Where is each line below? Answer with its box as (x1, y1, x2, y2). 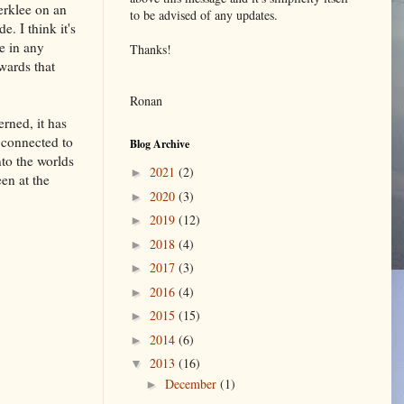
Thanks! (130, 40, 171, 58)
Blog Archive (130, 135, 189, 151)
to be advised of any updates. (130, 5, 278, 23)
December (164, 375, 220, 393)
